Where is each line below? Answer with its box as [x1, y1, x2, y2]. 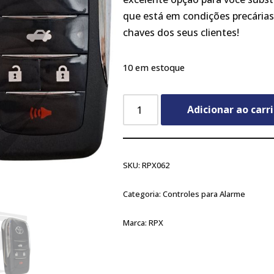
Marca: [123, 217, 149, 228]
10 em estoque [123, 61, 185, 73]
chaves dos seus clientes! [123, 26, 240, 39]
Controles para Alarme [163, 188, 246, 199]
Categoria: [123, 188, 163, 199]
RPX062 [142, 160, 170, 171]
